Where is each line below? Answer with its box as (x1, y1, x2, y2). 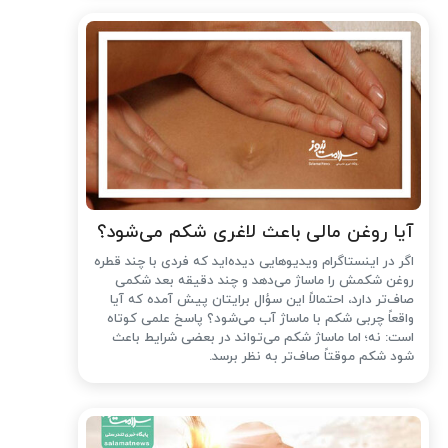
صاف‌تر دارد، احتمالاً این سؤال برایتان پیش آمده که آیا (110, 290, 415, 309)
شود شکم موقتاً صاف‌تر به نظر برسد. (209, 347, 415, 366)
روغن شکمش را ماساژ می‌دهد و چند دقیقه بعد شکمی (115, 271, 415, 290)
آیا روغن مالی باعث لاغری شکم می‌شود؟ (97, 219, 415, 245)
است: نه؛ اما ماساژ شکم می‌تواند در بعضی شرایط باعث (112, 328, 415, 347)
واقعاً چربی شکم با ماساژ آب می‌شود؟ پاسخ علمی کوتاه (107, 309, 415, 328)
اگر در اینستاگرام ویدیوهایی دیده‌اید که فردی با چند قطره (94, 252, 415, 271)
